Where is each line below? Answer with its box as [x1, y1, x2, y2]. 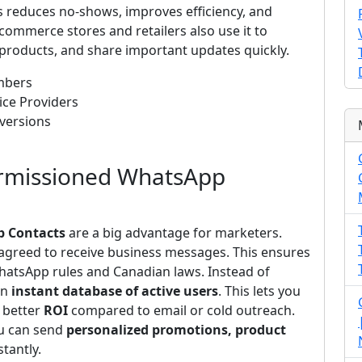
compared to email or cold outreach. [68, 301, 295, 319]
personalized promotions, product [66, 321, 286, 339]
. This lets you [218, 282, 301, 300]
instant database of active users [11, 282, 218, 300]
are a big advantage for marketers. [65, 224, 282, 242]
